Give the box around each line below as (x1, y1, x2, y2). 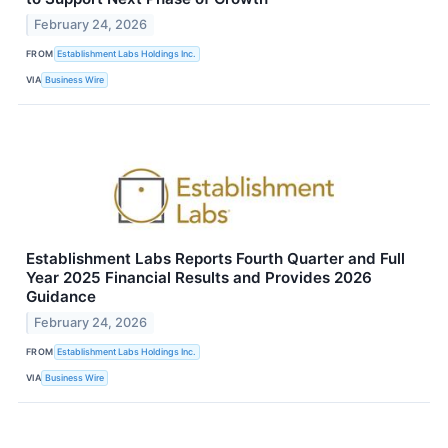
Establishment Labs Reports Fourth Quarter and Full (26, 248, 405, 268)
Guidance (26, 286, 96, 306)
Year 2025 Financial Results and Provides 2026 (26, 267, 372, 287)
